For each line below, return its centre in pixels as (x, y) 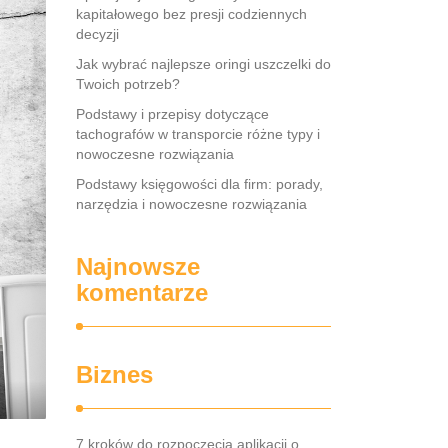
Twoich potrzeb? (128, 84)
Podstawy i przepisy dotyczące (172, 114)
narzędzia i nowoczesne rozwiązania (191, 204)
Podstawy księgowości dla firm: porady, (199, 184)
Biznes (114, 374)
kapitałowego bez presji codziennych (191, 14)
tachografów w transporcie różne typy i (198, 134)
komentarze (142, 292)
